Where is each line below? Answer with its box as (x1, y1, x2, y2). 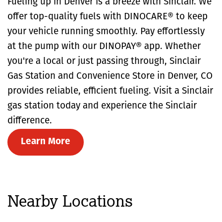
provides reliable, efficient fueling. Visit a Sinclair (7, 86, 213, 96)
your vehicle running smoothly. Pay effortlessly (7, 27, 205, 37)
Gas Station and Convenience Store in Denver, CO (7, 71, 213, 81)
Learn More (21, 137, 70, 147)
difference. (7, 116, 52, 126)
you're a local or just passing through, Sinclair (7, 56, 201, 66)
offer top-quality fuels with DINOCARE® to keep (7, 12, 208, 22)
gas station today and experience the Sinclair (7, 101, 197, 111)
